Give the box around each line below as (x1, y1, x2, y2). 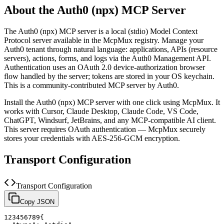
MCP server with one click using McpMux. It (75, 97, 220, 106)
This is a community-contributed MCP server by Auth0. (4, 80, 179, 89)
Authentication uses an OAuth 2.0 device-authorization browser (4, 62, 205, 71)
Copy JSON (20, 197, 54, 205)
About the (4, 3, 57, 16)
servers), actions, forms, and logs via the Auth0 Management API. (4, 53, 211, 62)
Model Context (148, 26, 197, 35)
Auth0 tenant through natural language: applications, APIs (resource (4, 44, 217, 53)
